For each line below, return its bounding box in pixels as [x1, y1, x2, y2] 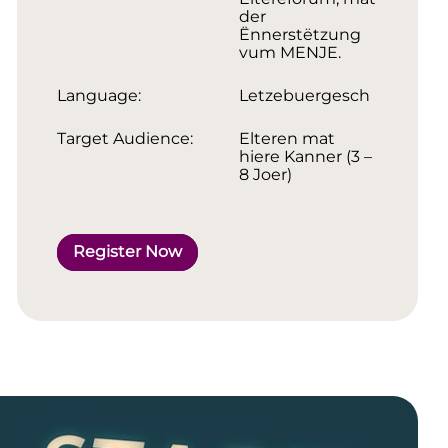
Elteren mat [238, 128, 335, 148]
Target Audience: [56, 128, 193, 148]
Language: [56, 85, 141, 105]
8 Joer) [238, 164, 292, 184]
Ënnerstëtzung [238, 24, 361, 44]
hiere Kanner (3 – [238, 146, 372, 166]
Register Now [72, 242, 182, 262]
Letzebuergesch [238, 85, 370, 105]
